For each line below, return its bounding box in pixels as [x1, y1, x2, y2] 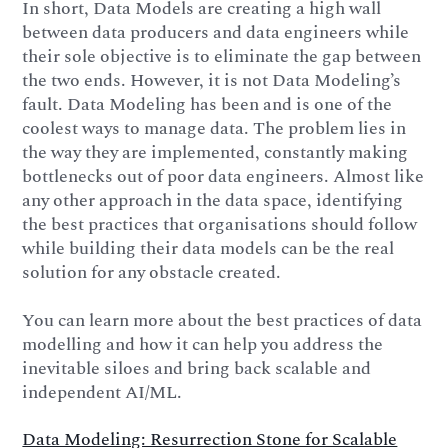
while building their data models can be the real [22, 234, 395, 262]
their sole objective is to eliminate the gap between [22, 42, 422, 70]
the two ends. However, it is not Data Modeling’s [22, 66, 402, 94]
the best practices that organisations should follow [22, 210, 418, 238]
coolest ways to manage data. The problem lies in [22, 114, 407, 142]
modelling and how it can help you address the [22, 330, 384, 358]
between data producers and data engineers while [22, 18, 410, 46]
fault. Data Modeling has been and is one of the [22, 90, 393, 118]
